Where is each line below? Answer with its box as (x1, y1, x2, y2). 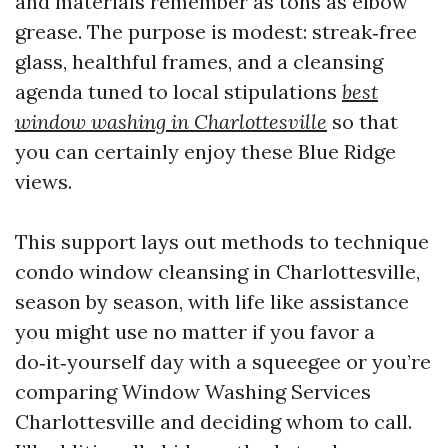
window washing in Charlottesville (15, 109, 327, 134)
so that (327, 109, 398, 134)
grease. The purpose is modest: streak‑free (15, 19, 417, 44)
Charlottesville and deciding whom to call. (15, 409, 412, 434)
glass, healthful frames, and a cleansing (15, 49, 383, 74)
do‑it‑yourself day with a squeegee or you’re (15, 349, 431, 374)
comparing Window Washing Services (15, 379, 371, 404)
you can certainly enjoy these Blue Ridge (15, 139, 396, 164)
